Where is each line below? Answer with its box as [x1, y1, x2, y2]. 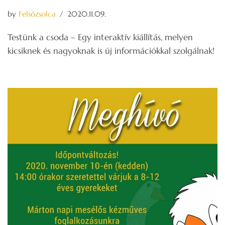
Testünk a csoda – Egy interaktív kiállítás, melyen [8, 31, 193, 43]
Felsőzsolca [19, 9, 56, 19]
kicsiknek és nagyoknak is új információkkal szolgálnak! [8, 45, 214, 56]
